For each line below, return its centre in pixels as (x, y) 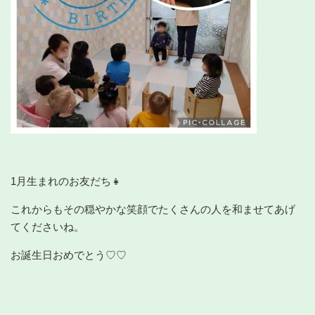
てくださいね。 (47, 226)
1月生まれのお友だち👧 (66, 181)
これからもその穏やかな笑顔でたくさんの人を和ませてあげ (153, 209)
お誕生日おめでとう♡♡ (69, 255)
